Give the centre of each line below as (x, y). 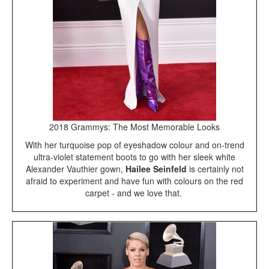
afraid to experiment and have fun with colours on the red (134, 181)
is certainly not (215, 169)
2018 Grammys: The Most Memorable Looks (134, 127)
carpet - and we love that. (134, 193)
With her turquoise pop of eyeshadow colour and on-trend (134, 145)
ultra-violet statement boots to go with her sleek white (134, 157)
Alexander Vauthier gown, (75, 169)
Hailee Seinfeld (156, 169)
